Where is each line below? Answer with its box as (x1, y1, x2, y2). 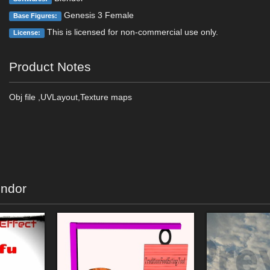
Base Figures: (13, 12, 58, 19)
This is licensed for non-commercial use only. (44, 27, 218, 37)
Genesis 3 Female (61, 10, 134, 20)
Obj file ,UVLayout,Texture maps (9, 92, 133, 102)
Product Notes (9, 60, 92, 74)
